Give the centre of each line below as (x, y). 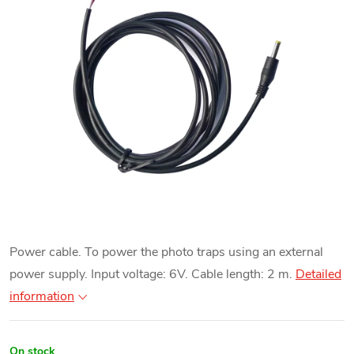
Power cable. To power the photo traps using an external (166, 252)
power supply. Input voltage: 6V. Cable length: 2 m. (153, 274)
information (42, 296)
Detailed (318, 274)
